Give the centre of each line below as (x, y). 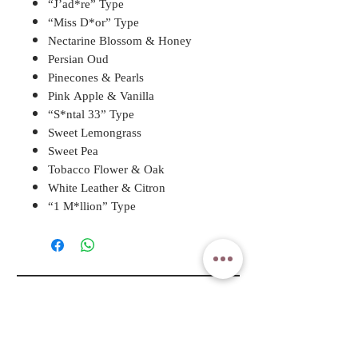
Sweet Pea (73, 152)
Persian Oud (78, 60)
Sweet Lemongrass (95, 133)
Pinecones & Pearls (96, 78)
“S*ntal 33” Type (91, 115)
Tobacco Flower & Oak (106, 170)
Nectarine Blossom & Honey (120, 42)
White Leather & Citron (107, 189)
